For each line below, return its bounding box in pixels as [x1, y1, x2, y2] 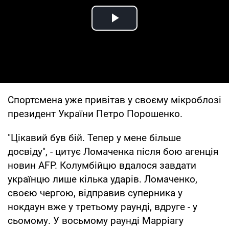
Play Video [114, 21, 188, 38]
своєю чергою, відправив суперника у [8, 187, 182, 199]
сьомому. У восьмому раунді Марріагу [8, 214, 184, 226]
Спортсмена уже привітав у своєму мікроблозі [8, 94, 221, 106]
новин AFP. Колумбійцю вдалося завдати [8, 159, 196, 171]
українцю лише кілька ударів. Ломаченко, [8, 173, 197, 185]
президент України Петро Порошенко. [8, 107, 182, 120]
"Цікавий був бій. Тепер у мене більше [8, 131, 181, 144]
